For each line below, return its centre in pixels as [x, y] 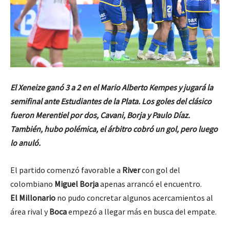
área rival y [30, 211]
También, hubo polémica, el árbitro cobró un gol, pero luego [114, 129]
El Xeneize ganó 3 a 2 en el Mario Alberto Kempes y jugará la [112, 87]
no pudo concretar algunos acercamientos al [134, 197]
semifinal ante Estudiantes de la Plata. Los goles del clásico [111, 101]
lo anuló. [25, 142]
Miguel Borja [76, 184]
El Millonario [33, 197]
